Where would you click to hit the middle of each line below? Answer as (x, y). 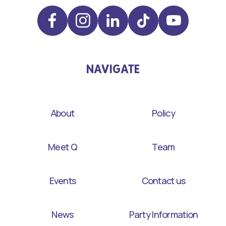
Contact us (163, 180)
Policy (163, 113)
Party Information (163, 214)
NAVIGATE (113, 69)
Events (63, 180)
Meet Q (63, 147)
